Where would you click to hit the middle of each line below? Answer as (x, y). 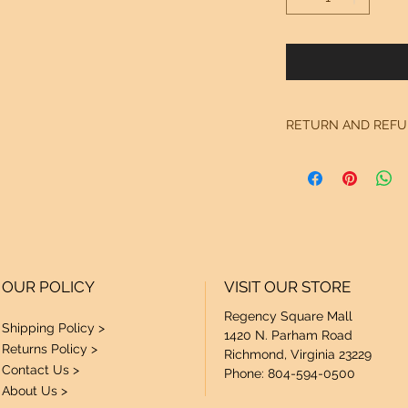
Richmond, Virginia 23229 (298, 354)
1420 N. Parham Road (288, 335)
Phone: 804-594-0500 (290, 373)
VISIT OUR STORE (287, 286)
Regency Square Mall (288, 316)
